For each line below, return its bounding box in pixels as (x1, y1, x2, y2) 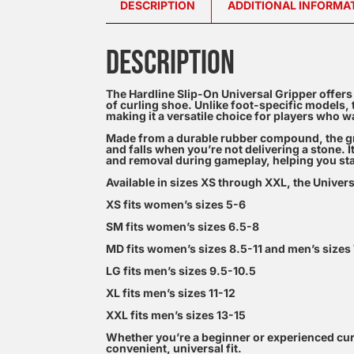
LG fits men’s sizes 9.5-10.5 (106, 264, 257, 277)
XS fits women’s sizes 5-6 (106, 198, 247, 211)
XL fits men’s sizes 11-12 (106, 286, 236, 299)
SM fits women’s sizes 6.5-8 (106, 220, 260, 233)
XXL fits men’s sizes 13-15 (106, 308, 247, 322)
